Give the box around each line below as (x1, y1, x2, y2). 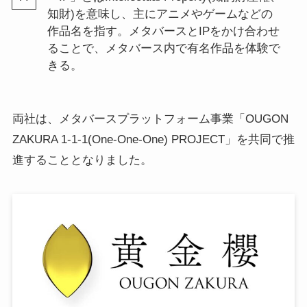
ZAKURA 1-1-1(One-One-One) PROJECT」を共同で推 (12, 133, 295, 147)
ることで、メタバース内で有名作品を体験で (47, 42, 280, 56)
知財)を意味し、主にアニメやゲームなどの (47, 8, 273, 21)
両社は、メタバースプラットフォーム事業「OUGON (12, 112, 288, 126)
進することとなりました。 (12, 153, 152, 167)
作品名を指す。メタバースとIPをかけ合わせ (47, 25, 280, 38)
